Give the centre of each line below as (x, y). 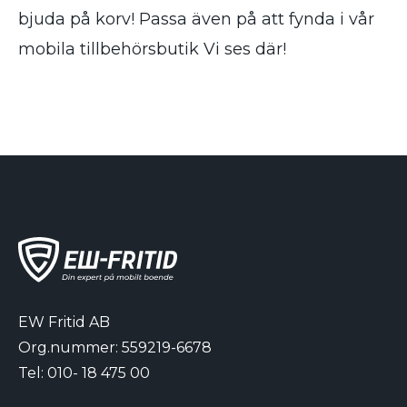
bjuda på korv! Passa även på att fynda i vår (196, 19)
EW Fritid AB (64, 323)
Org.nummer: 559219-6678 (115, 348)
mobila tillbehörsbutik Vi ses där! (152, 49)
